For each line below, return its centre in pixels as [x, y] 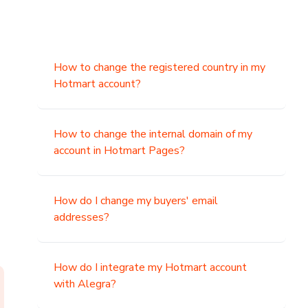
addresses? [82, 217]
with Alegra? [85, 284]
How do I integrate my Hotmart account [151, 267]
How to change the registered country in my [160, 67]
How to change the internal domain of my [153, 134]
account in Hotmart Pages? [120, 151]
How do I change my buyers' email [136, 201]
